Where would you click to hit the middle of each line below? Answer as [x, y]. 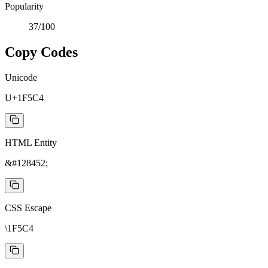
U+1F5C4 [24, 98]
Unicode [21, 77]
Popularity [24, 6]
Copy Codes [41, 52]
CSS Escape [28, 208]
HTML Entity [31, 142]
